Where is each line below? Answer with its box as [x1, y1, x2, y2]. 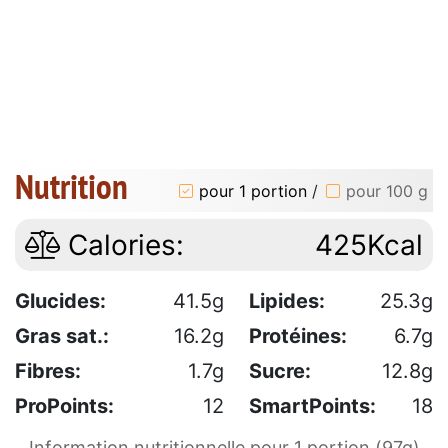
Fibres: [15, 359, 81, 384]
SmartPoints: [249, 394, 376, 419]
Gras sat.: [15, 324, 109, 349]
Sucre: [249, 359, 311, 384]
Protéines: [249, 324, 347, 349]
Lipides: [249, 289, 325, 314]
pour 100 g [346, 180, 428, 201]
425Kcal [315, 228, 423, 263]
